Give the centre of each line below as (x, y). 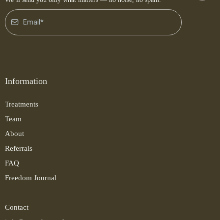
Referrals (19, 148)
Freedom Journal (31, 178)
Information (26, 81)
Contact (17, 207)
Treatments (22, 104)
